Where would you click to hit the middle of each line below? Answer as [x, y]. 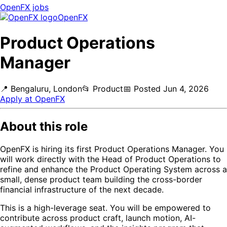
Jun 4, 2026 [186, 88]
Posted [147, 88]
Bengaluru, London [46, 88]
